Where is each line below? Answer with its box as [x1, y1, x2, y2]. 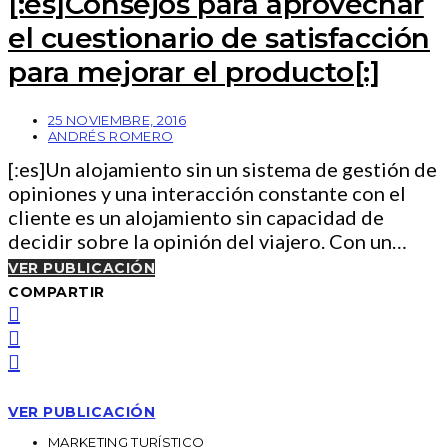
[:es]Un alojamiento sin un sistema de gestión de [8, 157, 437, 182]
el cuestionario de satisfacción [8, 21, 430, 56]
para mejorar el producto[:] [8, 55, 380, 90]
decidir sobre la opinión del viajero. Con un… [8, 229, 407, 254]
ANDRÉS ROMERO [48, 128, 174, 145]
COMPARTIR [8, 283, 106, 302]
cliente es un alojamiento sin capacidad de [8, 205, 384, 230]
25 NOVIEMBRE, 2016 [48, 112, 186, 129]
